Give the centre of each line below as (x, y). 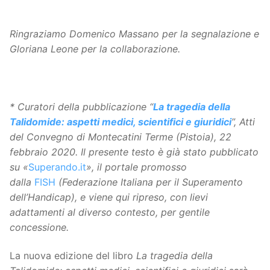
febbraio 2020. (44, 152)
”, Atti (243, 121)
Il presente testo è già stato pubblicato (170, 152)
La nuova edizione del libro (73, 256)
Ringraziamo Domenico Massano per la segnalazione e (134, 34)
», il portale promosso (137, 167)
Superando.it (57, 167)
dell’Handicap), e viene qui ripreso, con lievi (109, 197)
